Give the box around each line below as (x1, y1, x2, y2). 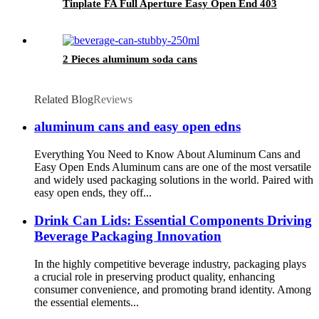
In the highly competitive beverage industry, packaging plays (34, 257, 306, 270)
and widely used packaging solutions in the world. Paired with (34, 174, 313, 187)
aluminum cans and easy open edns (34, 119, 241, 135)
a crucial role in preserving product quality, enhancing (34, 270, 275, 283)
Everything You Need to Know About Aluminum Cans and (34, 148, 300, 161)
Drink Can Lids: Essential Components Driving (34, 212, 312, 228)
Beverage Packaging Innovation (34, 228, 221, 244)
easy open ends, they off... (34, 187, 152, 199)
